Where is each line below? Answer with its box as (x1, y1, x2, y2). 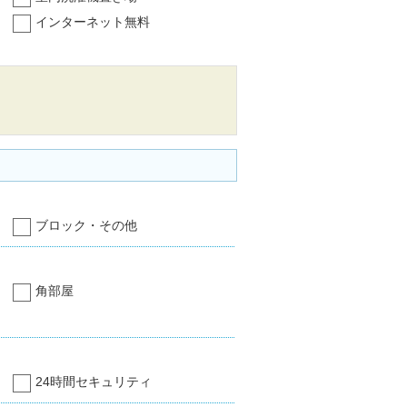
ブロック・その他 (35, 218, 137, 233)
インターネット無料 (35, 15, 150, 30)
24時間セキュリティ (35, 374, 152, 390)
